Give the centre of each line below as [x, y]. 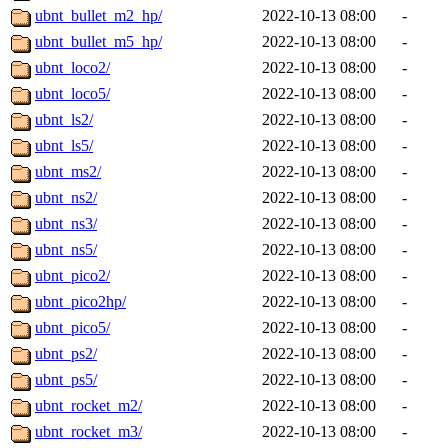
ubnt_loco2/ [72, 68]
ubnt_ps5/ [66, 380]
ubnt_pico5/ [72, 328]
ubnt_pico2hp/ [80, 302]
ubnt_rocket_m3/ [88, 432]
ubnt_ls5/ [64, 146]
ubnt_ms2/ [68, 172]
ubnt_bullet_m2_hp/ [98, 16]
